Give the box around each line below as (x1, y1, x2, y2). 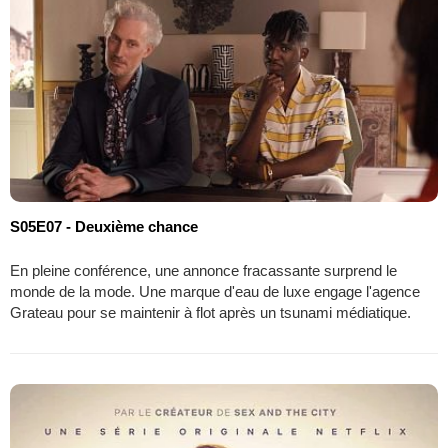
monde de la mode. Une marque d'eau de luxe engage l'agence (10, 282, 420, 300)
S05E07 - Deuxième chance (10, 217, 198, 235)
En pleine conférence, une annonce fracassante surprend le (10, 261, 397, 279)
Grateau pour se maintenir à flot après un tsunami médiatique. (10, 303, 411, 321)
